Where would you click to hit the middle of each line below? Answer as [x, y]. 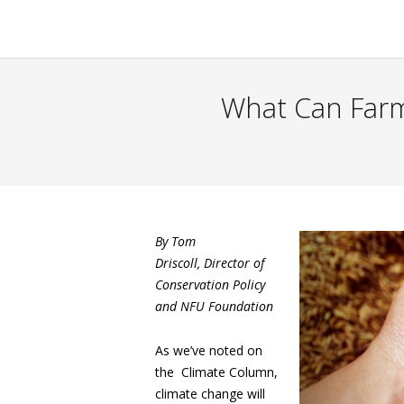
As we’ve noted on [209, 350]
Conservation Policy [210, 285]
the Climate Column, [216, 372]
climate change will [210, 394]
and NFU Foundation [214, 306]
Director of [234, 263]
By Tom [175, 241]
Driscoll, [179, 263]
